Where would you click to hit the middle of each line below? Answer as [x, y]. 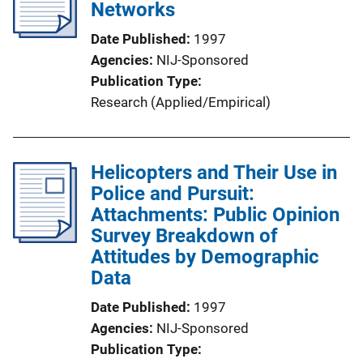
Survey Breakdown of [184, 235]
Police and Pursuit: [173, 193]
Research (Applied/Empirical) [181, 102]
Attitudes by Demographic [205, 256]
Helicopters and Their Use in [214, 172]
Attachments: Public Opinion [215, 214]
